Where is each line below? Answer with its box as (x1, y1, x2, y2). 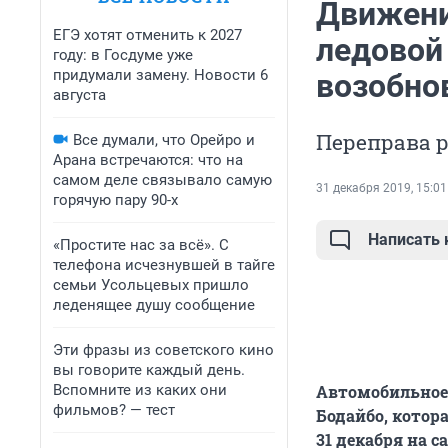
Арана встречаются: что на (53, 151, 243, 169)
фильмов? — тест (53, 401, 175, 419)
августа (53, 86, 106, 104)
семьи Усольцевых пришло (53, 276, 249, 294)
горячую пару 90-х (53, 191, 178, 209)
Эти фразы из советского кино (53, 341, 274, 359)
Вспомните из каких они (53, 381, 227, 399)
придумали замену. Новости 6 (53, 66, 268, 84)
